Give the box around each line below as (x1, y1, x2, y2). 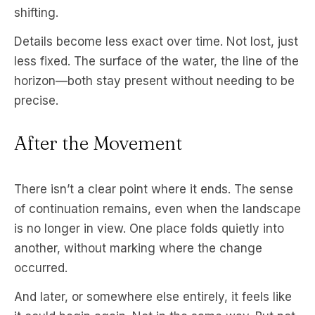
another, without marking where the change (14, 241, 262, 256)
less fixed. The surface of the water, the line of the (14, 54, 299, 69)
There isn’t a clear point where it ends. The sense (14, 182, 293, 197)
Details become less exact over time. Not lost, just (14, 34, 298, 49)
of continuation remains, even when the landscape (14, 202, 301, 217)
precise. (14, 94, 58, 108)
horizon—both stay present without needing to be (14, 74, 295, 89)
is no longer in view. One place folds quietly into (14, 221, 284, 236)
